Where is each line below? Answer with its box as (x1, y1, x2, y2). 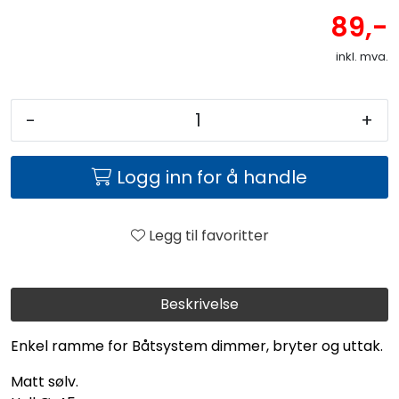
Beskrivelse (160, 293, 239, 314)
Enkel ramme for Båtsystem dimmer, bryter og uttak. (11, 335, 383, 356)
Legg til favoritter (148, 224, 269, 246)
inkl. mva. (336, 47, 388, 65)
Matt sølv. (11, 370, 78, 392)
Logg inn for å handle (117, 164, 307, 190)
